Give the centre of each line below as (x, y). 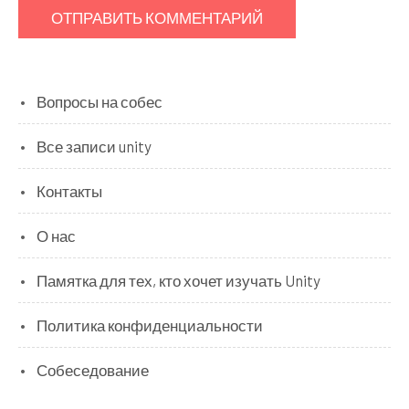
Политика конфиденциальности (150, 325)
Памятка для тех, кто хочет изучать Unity (178, 280)
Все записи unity (94, 146)
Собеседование (93, 369)
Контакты (69, 190)
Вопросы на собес (100, 101)
